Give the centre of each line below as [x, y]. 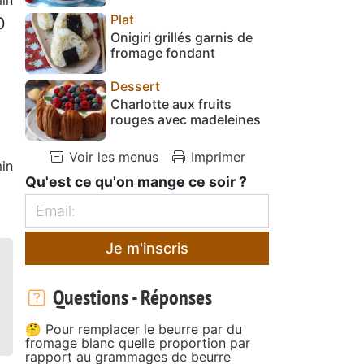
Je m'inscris [147, 248]
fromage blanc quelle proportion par [138, 342]
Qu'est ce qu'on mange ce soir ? [136, 181]
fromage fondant [163, 52]
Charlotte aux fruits [171, 104]
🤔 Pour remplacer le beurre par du [134, 329]
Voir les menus [112, 156]
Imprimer [216, 156]
